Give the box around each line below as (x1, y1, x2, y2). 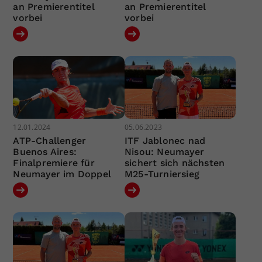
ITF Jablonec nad (124, 135, 206, 147)
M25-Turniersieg (124, 168, 199, 180)
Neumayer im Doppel (13, 168, 112, 180)
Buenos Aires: (13, 146, 77, 158)
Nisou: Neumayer (124, 146, 204, 158)
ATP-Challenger (13, 135, 87, 147)
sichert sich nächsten (124, 157, 225, 169)
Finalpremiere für (13, 157, 95, 169)
